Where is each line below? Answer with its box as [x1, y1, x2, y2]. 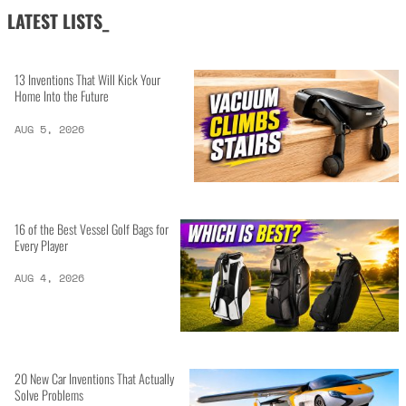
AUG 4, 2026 [14, 270, 85, 286]
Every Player [14, 236, 69, 256]
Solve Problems [14, 384, 84, 404]
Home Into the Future [14, 86, 110, 106]
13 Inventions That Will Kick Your [14, 70, 161, 90]
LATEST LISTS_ [7, 7, 109, 35]
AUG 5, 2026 [14, 121, 85, 137]
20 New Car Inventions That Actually [14, 368, 175, 388]
